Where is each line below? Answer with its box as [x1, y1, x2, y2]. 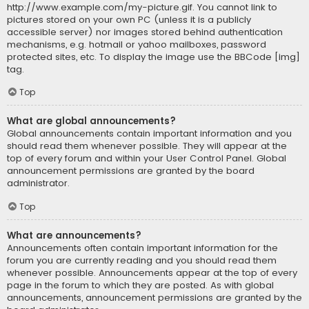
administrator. [7, 177, 70, 190]
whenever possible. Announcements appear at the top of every [7, 266, 297, 280]
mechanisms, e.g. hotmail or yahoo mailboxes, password [7, 37, 266, 51]
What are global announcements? [7, 114, 176, 128]
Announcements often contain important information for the [7, 241, 278, 255]
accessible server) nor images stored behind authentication [7, 25, 283, 39]
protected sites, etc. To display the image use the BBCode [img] [7, 50, 300, 63]
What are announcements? [7, 229, 141, 243]
